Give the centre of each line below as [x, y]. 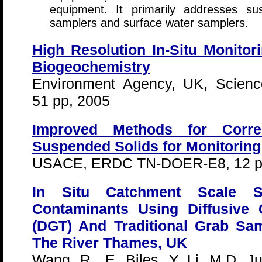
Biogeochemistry [91, 67]
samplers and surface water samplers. [149, 23]
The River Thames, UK [109, 243]
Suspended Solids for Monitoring [146, 146]
